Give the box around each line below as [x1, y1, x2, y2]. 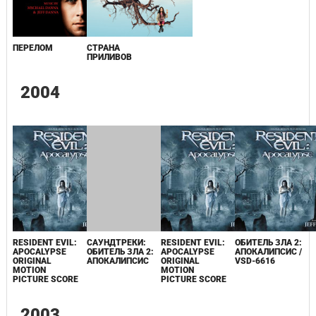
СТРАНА [86, 43, 120, 54]
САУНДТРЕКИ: [86, 238, 146, 248]
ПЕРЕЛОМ [12, 43, 53, 54]
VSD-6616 [235, 256, 276, 267]
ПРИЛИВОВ [86, 52, 132, 63]
